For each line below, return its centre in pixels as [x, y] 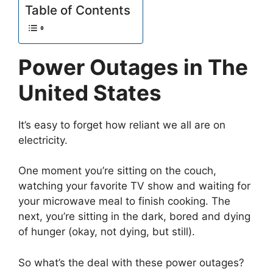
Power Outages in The [133, 67]
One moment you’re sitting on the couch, [117, 171]
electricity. [43, 140]
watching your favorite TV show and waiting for [134, 186]
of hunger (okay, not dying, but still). [107, 232]
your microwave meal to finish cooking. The [124, 201]
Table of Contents [78, 10]
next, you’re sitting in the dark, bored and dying [134, 217]
